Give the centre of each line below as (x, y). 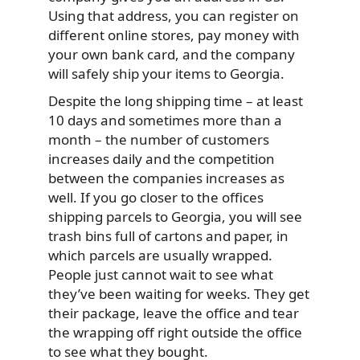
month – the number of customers (159, 139)
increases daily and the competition (162, 158)
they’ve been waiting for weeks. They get (179, 293)
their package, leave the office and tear (174, 313)
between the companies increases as (166, 178)
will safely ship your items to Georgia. (166, 73)
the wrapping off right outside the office (175, 332)
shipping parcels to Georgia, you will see (175, 216)
